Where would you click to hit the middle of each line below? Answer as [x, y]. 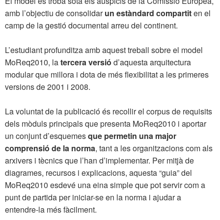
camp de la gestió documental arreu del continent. [91, 25]
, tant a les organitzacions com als [154, 148]
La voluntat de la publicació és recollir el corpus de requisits [109, 111]
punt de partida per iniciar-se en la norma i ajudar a [93, 197]
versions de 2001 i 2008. [48, 86]
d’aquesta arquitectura [151, 62]
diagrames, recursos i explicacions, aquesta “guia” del [98, 172]
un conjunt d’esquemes [46, 136]
